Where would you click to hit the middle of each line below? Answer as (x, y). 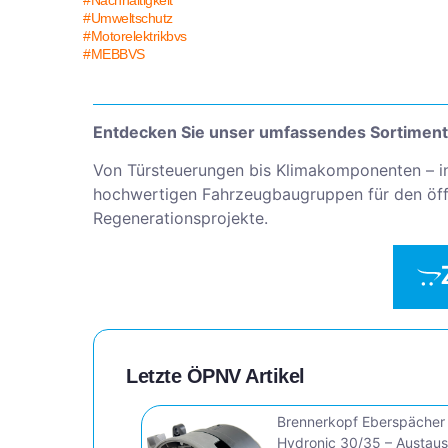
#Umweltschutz (128, 17)
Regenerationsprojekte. (181, 218)
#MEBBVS (114, 53)
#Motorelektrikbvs (135, 35)
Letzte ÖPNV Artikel (215, 375)
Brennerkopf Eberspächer (360, 421)
